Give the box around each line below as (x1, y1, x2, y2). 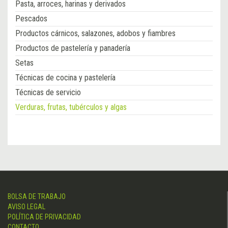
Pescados (15, 14, 47, 23)
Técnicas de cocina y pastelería (15, 73, 116, 82)
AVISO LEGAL (8, 203, 45, 211)
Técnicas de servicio (15, 88, 81, 97)
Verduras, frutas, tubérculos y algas (15, 102, 127, 112)
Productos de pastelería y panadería (15, 43, 130, 53)
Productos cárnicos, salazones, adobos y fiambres (15, 28, 176, 38)
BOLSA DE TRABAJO (8, 192, 66, 201)
